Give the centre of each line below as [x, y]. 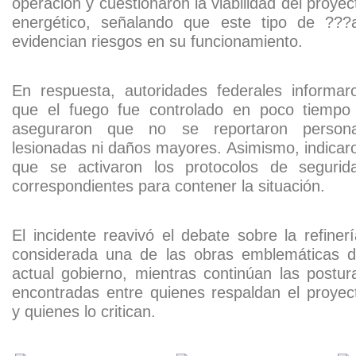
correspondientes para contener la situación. [168, 186]
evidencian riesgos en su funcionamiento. [157, 42]
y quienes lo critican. [84, 312]
